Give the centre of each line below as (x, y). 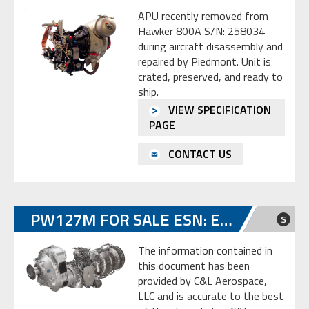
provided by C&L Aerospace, (202, 280)
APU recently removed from (203, 16)
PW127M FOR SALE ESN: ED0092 (226, 219)
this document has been (194, 265)
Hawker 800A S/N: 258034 (201, 31)
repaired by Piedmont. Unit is (205, 61)
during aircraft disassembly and (210, 46)
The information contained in (205, 250)
